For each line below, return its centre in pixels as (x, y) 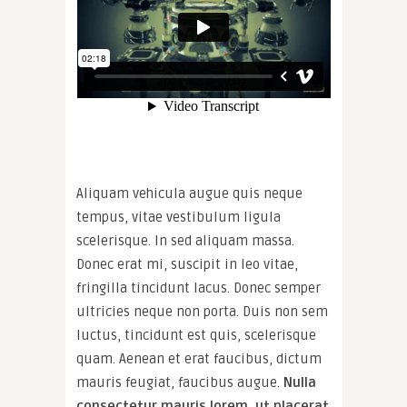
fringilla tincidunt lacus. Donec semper (199, 288)
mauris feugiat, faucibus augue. (180, 383)
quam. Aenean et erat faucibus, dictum (199, 359)
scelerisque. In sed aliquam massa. (185, 241)
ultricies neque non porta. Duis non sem (202, 312)
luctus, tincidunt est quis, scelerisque (196, 336)
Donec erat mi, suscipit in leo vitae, (187, 265)
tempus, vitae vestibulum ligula (179, 218)
